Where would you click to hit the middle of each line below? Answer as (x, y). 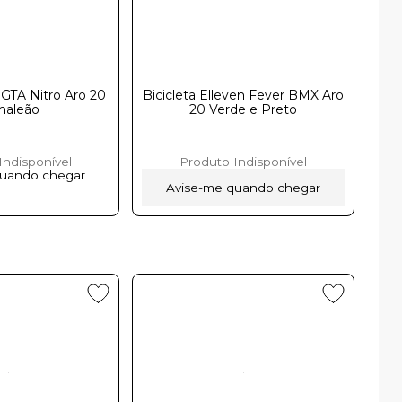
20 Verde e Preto (244, 109)
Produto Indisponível (244, 161)
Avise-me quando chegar (244, 187)
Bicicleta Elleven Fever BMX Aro (244, 95)
